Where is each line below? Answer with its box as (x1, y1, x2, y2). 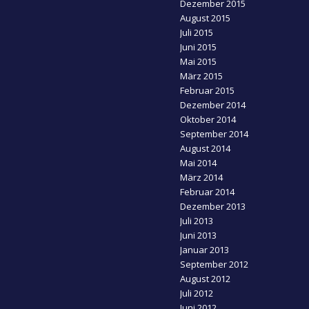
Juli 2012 (180, 287, 214, 300)
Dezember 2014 (180, 99, 246, 112)
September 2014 (180, 128, 249, 141)
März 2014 (180, 171, 223, 184)
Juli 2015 (180, 26, 214, 39)
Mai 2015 (180, 55, 217, 68)
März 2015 (180, 70, 223, 83)
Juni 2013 (180, 229, 217, 242)
